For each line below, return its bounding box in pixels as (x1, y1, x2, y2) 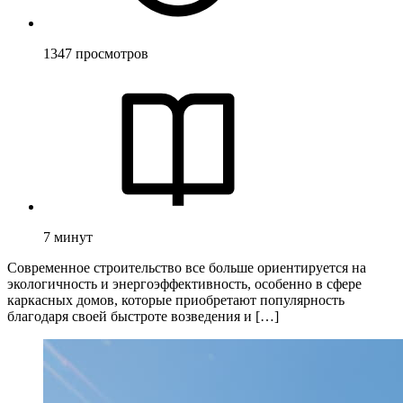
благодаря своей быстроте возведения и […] (7, 308, 279, 324)
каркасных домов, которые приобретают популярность (7, 291, 345, 308)
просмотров (76, 45, 148, 61)
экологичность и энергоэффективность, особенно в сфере (7, 275, 362, 291)
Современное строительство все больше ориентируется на (7, 259, 366, 275)
